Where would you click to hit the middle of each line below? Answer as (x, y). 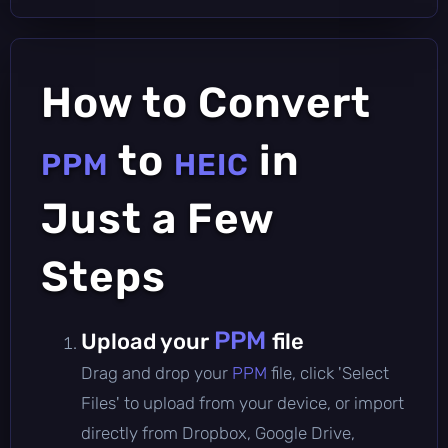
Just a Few (157, 218)
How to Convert (206, 102)
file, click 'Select (330, 372)
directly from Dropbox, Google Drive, (218, 432)
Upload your (147, 341)
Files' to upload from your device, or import (242, 402)
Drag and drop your (156, 372)
